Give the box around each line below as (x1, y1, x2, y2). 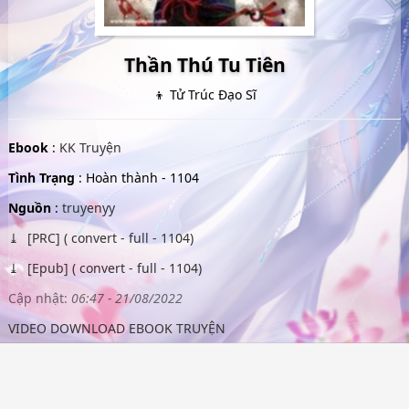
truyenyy (61, 199, 115, 216)
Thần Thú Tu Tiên (123, 52, 286, 78)
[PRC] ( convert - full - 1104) (23, 229, 194, 246)
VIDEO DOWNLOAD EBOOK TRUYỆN (7, 320, 225, 337)
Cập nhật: (7, 289, 68, 307)
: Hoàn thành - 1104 (74, 169, 199, 186)
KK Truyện (58, 139, 121, 156)
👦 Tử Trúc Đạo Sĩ (152, 86, 257, 103)
